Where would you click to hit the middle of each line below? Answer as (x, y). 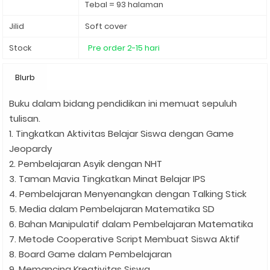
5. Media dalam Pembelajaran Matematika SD (112, 209)
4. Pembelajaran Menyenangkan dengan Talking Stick (128, 194)
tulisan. (25, 119)
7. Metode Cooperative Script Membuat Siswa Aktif (125, 239)
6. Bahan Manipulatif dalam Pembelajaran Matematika (131, 224)
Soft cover (106, 27)
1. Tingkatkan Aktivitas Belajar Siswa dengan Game (122, 134)
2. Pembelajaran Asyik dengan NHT (86, 164)
